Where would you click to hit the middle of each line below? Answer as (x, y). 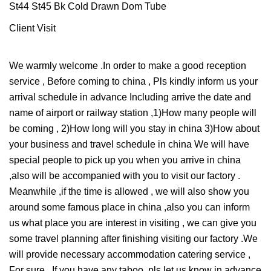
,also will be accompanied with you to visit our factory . (125, 175)
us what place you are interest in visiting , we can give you (133, 223)
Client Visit (32, 28)
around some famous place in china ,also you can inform (129, 207)
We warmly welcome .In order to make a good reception (128, 65)
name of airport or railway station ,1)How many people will (133, 113)
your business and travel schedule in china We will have (129, 144)
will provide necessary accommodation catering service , (130, 254)
